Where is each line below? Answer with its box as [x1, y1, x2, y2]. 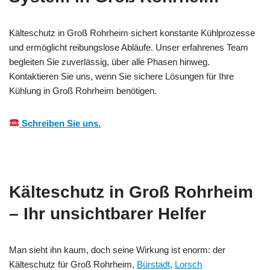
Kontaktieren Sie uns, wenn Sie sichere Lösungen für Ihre [9, 71, 234, 81]
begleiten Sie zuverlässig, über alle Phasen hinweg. [9, 56, 210, 67]
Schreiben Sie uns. [19, 118, 101, 128]
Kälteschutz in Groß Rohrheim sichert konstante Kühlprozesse [9, 27, 255, 38]
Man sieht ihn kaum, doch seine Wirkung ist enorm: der [9, 244, 225, 255]
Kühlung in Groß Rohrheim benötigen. [9, 85, 157, 96]
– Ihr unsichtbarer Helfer [9, 204, 206, 223]
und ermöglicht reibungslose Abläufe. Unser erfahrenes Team [9, 42, 248, 52]
